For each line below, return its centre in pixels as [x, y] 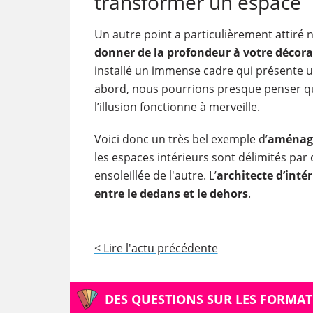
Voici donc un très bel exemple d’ [181, 139]
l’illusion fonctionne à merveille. [177, 107]
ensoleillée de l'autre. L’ [155, 175]
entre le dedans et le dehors [171, 193]
